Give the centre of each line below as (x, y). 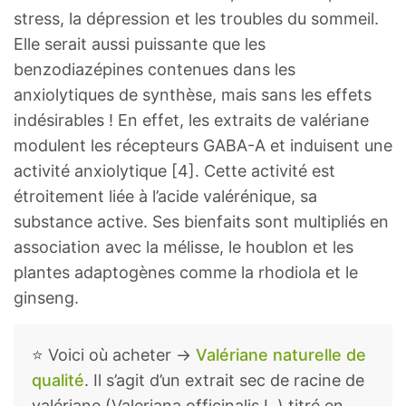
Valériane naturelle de (281, 355)
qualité (58, 381)
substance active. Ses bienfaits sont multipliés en (201, 222)
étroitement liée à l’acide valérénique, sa (165, 197)
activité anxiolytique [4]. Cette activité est (174, 171)
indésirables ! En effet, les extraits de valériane (191, 121)
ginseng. (46, 298)
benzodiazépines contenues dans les (155, 70)
